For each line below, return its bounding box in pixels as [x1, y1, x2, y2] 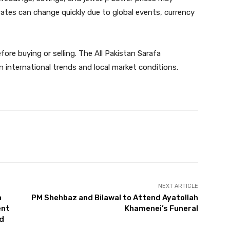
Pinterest [59, 132, 87, 141]
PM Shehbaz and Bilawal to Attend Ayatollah [31, 193, 198, 203]
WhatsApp [128, 132, 159, 141]
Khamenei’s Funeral [124, 204, 198, 214]
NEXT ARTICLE [158, 183, 198, 190]
